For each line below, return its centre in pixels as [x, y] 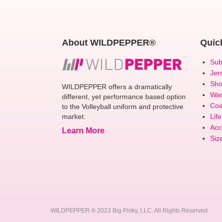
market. [74, 116]
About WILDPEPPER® [109, 43]
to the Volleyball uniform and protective [122, 107]
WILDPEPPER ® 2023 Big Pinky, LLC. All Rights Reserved [129, 211]
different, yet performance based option [124, 97]
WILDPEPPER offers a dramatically [117, 87]
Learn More [83, 131]
